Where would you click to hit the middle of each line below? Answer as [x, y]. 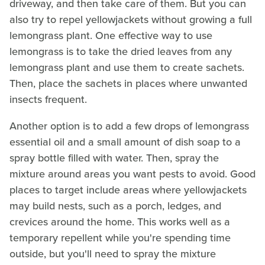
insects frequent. [50, 100]
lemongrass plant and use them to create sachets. [127, 68]
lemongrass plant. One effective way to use [111, 36]
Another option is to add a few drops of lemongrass [129, 126]
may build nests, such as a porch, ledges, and [115, 206]
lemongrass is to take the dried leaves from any [121, 52]
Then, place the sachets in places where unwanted [128, 84]
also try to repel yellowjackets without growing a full [131, 20]
